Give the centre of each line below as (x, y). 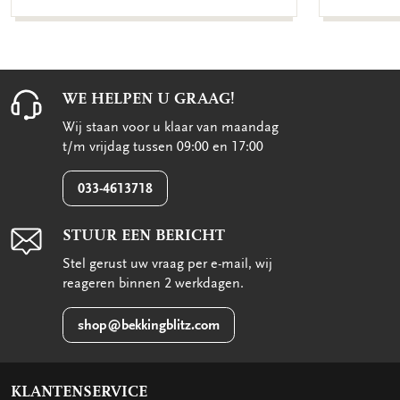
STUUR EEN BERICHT (144, 236)
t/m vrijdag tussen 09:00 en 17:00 (163, 147)
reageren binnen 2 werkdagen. (153, 283)
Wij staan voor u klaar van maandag (171, 127)
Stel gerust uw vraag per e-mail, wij (167, 264)
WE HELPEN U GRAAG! (149, 99)
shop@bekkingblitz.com (149, 325)
